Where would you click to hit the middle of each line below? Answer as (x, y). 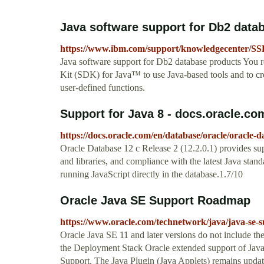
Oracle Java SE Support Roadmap (155, 201)
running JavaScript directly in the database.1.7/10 (151, 174)
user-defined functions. (103, 88)
